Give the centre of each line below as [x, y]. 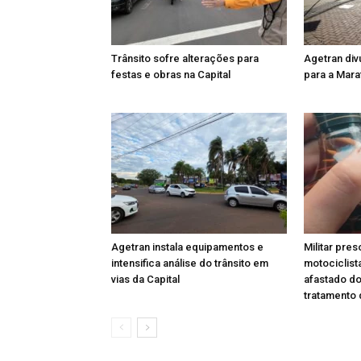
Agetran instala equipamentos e [187, 247]
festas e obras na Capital [172, 75]
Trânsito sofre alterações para [185, 58]
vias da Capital [145, 279]
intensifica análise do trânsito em [190, 263]
